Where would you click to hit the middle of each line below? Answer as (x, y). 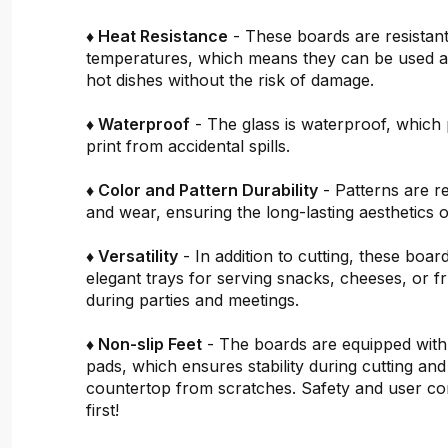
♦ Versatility (132, 255)
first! (105, 409)
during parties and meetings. (193, 299)
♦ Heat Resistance (157, 35)
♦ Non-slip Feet (144, 343)
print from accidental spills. (188, 145)
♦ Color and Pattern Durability (202, 189)
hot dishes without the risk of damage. (230, 79)
